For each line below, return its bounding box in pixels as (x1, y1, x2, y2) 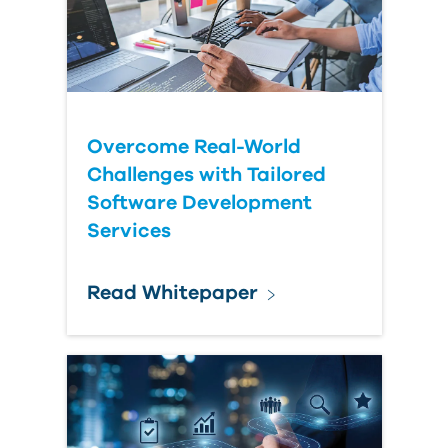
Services (86, 221, 171, 241)
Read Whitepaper (86, 283, 258, 303)
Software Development (86, 193, 312, 213)
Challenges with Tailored (86, 165, 326, 185)
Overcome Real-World (86, 137, 301, 157)
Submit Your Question (85, 40, 255, 57)
